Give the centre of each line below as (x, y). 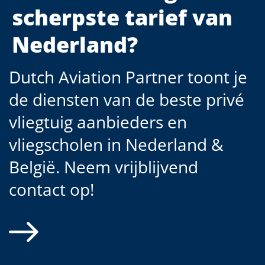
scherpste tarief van (122, 17)
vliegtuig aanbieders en (98, 122)
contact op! (51, 189)
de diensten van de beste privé (127, 99)
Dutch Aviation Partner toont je (128, 77)
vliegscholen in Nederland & (116, 144)
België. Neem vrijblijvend (104, 167)
